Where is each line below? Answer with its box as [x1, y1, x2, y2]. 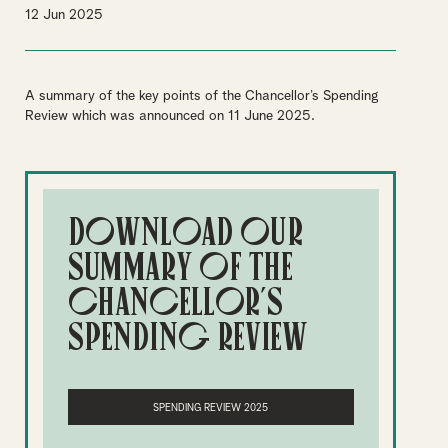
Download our [67, 209, 303, 253]
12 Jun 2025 [25, 8, 103, 22]
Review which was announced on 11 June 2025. [25, 109, 315, 123]
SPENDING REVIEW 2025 [153, 402, 268, 413]
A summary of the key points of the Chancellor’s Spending [25, 89, 378, 103]
